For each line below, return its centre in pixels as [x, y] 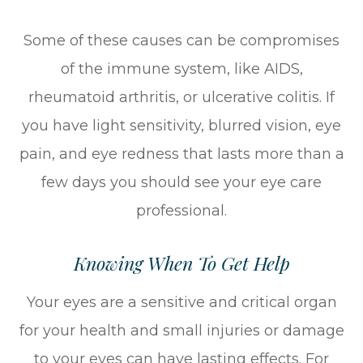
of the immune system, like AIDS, [181, 69]
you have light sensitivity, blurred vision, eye [181, 126]
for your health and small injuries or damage [181, 331]
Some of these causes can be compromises [181, 41]
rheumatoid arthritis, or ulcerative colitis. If [181, 98]
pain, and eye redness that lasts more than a [181, 154]
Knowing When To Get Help [181, 263]
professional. [181, 211]
